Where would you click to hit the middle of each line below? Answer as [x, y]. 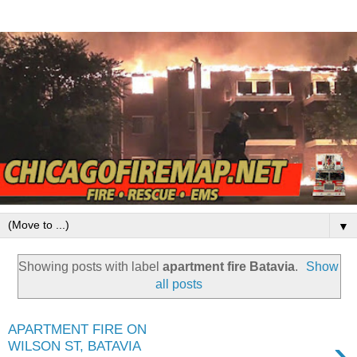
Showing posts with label [90, 267]
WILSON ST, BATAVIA [75, 346]
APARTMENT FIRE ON [77, 330]
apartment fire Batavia [228, 267]
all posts [178, 284]
